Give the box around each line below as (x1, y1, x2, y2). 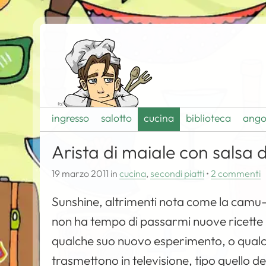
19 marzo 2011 (52, 167, 109, 179)
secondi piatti (150, 167, 205, 179)
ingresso (52, 111, 90, 125)
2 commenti (211, 167, 261, 179)
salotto (101, 111, 132, 125)
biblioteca (186, 111, 232, 125)
